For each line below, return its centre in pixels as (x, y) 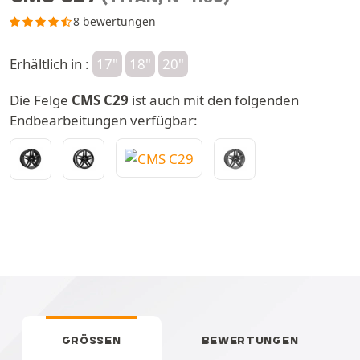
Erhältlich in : (51, 63)
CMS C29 (100, 100)
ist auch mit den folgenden (214, 100)
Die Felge (41, 100)
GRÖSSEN (91, 340)
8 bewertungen (115, 21)
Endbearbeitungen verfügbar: (104, 120)
